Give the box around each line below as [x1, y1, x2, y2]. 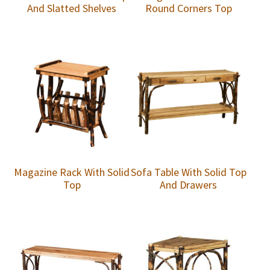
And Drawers [160, 178, 218, 192]
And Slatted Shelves [27, 1, 117, 16]
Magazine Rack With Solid [14, 165, 130, 180]
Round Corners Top [145, 1, 232, 16]
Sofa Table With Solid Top [130, 165, 246, 180]
